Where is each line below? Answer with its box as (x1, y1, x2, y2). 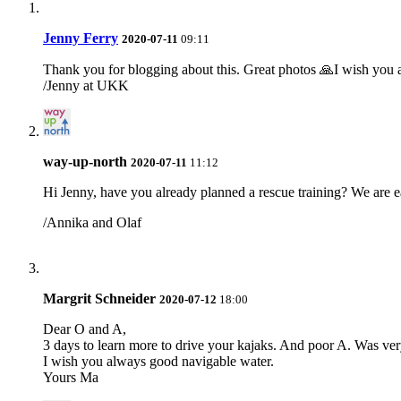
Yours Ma (43, 370, 98, 386)
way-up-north (43, 154, 127, 170)
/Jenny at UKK (43, 78, 129, 94)
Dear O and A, (43, 321, 126, 337)
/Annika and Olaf (43, 215, 141, 231)
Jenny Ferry (43, 30, 118, 47)
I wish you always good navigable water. (43, 354, 274, 370)
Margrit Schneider (43, 291, 156, 307)
